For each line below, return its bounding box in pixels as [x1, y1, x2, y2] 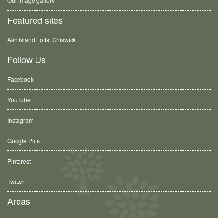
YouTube [7, 95, 31, 104]
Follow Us [7, 53, 46, 66]
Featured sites [7, 13, 63, 26]
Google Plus [7, 136, 40, 145]
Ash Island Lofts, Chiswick [7, 35, 76, 44]
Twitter [7, 177, 24, 185]
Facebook [7, 74, 34, 83]
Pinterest [7, 156, 31, 165]
